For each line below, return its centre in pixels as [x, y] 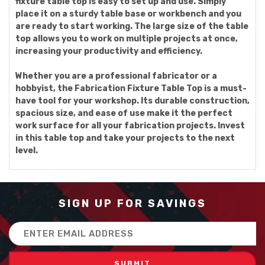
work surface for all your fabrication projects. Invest [130, 126]
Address [27, 240]
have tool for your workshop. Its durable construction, [132, 101]
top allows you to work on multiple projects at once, [127, 39]
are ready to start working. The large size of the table [132, 26]
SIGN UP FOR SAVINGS [132, 203]
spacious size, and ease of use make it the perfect [124, 113]
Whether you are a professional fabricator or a [116, 76]
